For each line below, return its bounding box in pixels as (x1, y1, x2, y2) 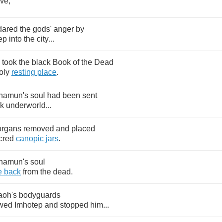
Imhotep (14, 201, 43, 209)
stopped (60, 201, 88, 209)
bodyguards (19, 191, 60, 199)
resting (11, 68, 35, 76)
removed (23, 124, 54, 133)
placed (71, 124, 95, 133)
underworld (6, 101, 46, 110)
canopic (16, 134, 44, 143)
